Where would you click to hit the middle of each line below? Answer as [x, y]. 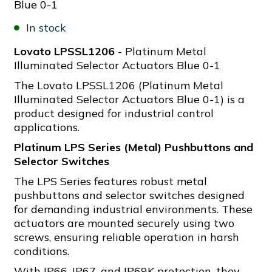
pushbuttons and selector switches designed [129, 195]
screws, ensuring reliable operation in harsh [127, 237]
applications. [47, 127]
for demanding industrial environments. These [133, 209]
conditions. [42, 251]
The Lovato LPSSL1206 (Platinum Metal [119, 85]
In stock [46, 28]
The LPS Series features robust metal [110, 181]
